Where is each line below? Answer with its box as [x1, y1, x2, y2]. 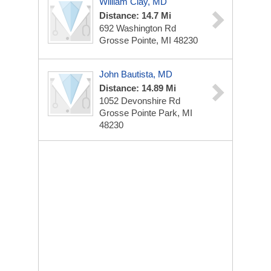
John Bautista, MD [99, 69, 172, 79]
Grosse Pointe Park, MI [99, 108, 192, 118]
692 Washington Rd [99, 23, 176, 33]
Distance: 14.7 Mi [99, 10, 171, 21]
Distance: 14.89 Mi [99, 83, 176, 93]
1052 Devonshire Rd [99, 96, 180, 106]
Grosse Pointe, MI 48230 [99, 35, 198, 45]
